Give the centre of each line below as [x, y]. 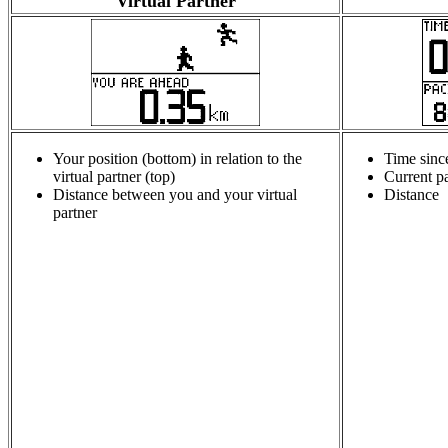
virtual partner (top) [114, 177]
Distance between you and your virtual [175, 195]
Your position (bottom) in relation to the [177, 159]
